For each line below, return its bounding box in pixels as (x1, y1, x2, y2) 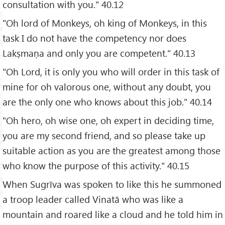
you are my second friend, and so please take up (3, 129, 205, 142)
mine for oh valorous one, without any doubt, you (3, 80, 211, 93)
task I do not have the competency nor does (3, 32, 186, 45)
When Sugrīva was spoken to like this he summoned (3, 177, 221, 190)
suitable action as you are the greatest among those (3, 144, 220, 157)
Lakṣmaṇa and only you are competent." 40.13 (3, 47, 195, 60)
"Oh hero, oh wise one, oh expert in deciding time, (3, 114, 214, 127)
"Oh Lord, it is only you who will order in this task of (3, 65, 219, 78)
